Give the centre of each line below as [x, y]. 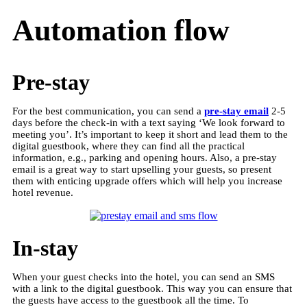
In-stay [45, 248]
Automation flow [121, 30]
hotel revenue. [43, 192]
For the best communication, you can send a [108, 111]
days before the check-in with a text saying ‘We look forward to [149, 122]
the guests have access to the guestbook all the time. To [131, 300]
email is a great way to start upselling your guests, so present [142, 169]
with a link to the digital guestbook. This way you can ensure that [152, 288]
